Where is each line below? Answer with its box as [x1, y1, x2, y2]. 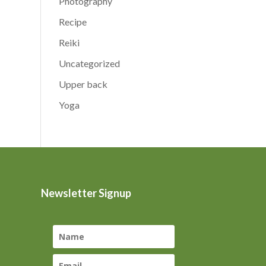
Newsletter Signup [40, 186, 131, 199]
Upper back [58, 78, 107, 90]
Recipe [58, 15, 87, 27]
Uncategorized [58, 57, 120, 69]
